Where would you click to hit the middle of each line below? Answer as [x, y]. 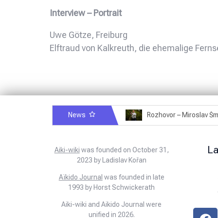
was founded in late [133, 177]
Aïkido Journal [81, 177]
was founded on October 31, [124, 150]
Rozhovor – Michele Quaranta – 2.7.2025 [105, 115]
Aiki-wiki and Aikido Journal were [112, 204]
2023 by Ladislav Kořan [111, 160]
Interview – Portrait [86, 13]
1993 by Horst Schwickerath [112, 187]
